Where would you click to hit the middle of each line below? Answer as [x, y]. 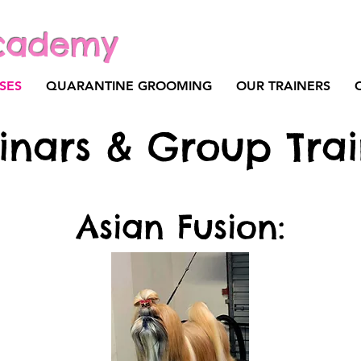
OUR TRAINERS [283, 86]
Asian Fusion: [180, 227]
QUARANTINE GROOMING [129, 86]
